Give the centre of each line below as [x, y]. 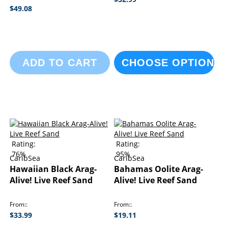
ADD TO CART [60, 63]
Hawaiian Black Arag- [53, 169]
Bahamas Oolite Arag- [158, 169]
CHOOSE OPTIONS [171, 63]
